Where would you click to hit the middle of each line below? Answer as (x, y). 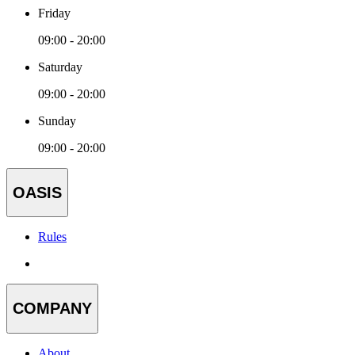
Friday (54, 13)
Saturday (60, 67)
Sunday (57, 121)
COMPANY (52, 309)
